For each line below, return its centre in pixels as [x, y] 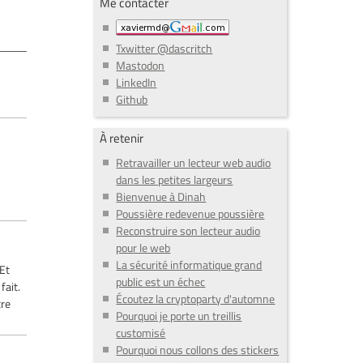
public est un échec [161, 282]
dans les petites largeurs [175, 180]
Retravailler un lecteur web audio [194, 163]
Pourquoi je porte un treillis [179, 316]
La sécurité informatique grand [189, 265]
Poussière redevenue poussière [190, 214]
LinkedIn [137, 82]
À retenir [122, 138]
